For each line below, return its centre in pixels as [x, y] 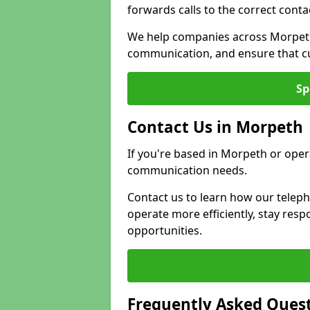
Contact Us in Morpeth [215, 127]
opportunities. [165, 230]
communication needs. [187, 170]
